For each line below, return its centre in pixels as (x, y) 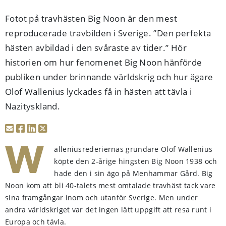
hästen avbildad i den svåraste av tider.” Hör (96, 48)
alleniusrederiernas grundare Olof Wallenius (133, 149)
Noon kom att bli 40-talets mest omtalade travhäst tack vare (110, 185)
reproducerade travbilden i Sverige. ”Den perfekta (108, 33)
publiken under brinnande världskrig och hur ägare (109, 77)
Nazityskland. (33, 106)
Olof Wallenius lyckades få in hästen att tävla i (99, 92)
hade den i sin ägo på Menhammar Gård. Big (133, 173)
